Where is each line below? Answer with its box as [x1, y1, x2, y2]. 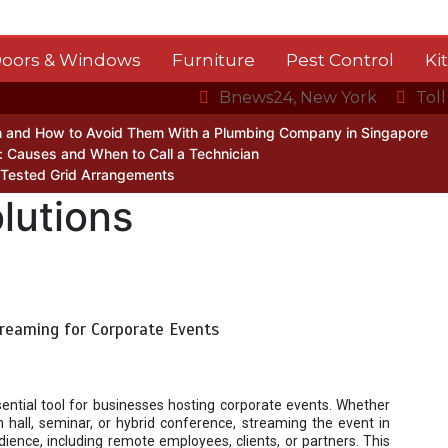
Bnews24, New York [218, 88, 377, 107]
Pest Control [286, 50, 394, 70]
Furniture [172, 50, 255, 70]
